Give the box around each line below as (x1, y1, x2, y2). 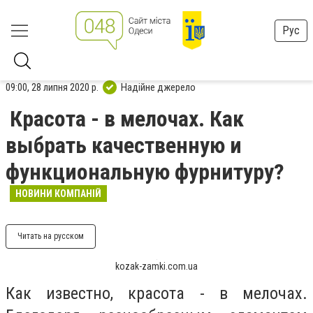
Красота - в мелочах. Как (10, 105, 244, 132)
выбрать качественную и (6, 132, 242, 159)
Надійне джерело (121, 80, 196, 94)
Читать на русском (17, 231, 84, 241)
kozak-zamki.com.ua (115, 261, 198, 272)
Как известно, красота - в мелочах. (6, 284, 307, 303)
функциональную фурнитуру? (6, 159, 284, 185)
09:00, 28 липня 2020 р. (6, 80, 99, 94)
